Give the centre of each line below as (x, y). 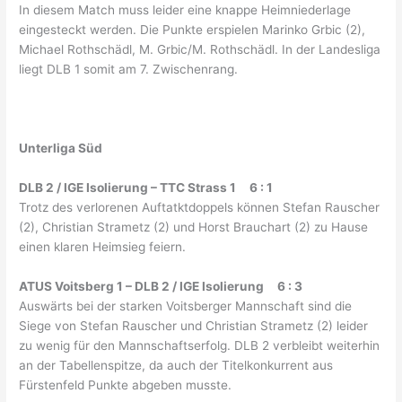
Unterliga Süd (61, 148)
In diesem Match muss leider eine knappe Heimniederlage (185, 10)
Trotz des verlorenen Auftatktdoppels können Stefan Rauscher (200, 207)
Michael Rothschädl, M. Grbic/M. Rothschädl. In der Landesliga (200, 49)
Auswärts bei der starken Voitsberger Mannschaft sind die (186, 306)
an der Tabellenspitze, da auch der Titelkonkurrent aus (176, 365)
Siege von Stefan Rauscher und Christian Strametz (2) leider (194, 325)
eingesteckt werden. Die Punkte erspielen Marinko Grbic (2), (192, 30)
